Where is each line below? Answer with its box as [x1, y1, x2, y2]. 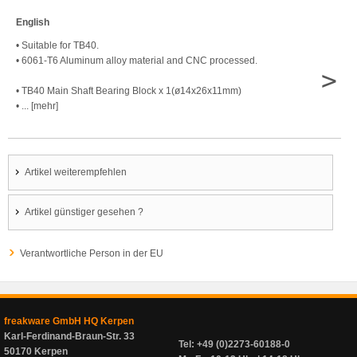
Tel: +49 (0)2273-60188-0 [178, 339, 290, 350]
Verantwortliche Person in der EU [20, 248, 163, 259]
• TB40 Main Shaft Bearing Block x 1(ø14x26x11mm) [16, 85, 241, 96]
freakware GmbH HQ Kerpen [4, 316, 134, 327]
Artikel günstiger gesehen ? [25, 206, 143, 218]
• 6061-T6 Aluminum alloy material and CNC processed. [16, 55, 257, 66]
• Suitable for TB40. [16, 40, 99, 51]
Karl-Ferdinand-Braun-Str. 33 [4, 331, 135, 342]
